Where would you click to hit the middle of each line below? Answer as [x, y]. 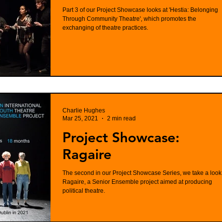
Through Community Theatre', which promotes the [129, 19]
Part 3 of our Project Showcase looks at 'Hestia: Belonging [140, 10]
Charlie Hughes [84, 110]
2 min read [121, 118]
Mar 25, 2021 [80, 118]
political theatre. [84, 191]
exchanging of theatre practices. [105, 28]
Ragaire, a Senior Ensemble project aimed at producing [137, 182]
